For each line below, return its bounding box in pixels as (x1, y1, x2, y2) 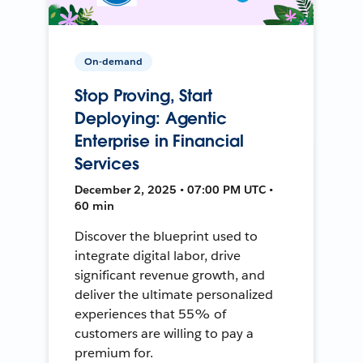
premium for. (75, 344, 154, 361)
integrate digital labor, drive (75, 246, 241, 264)
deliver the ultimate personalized (75, 285, 273, 303)
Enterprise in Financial (75, 130, 244, 152)
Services (75, 152, 139, 174)
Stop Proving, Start (75, 84, 212, 106)
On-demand (84, 53, 143, 68)
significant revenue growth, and (75, 266, 265, 284)
